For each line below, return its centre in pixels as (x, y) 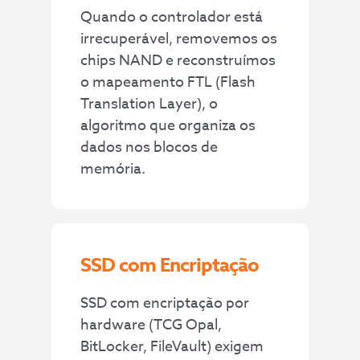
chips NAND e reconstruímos (178, 61)
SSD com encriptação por (165, 303)
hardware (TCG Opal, (151, 325)
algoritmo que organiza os (168, 126)
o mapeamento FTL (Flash (168, 83)
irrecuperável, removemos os (179, 39)
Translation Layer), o (149, 104)
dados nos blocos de (149, 148)
